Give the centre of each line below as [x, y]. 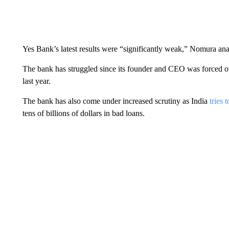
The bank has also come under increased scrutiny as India [116, 101]
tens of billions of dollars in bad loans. [83, 113]
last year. [36, 81]
